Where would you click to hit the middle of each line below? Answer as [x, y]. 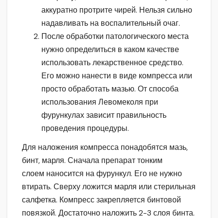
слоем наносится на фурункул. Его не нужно [102, 174]
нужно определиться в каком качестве [110, 49]
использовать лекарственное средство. [112, 62]
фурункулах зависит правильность [104, 115]
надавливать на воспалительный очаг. [111, 23]
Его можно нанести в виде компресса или [117, 75]
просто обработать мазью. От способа [110, 89]
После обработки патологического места [115, 36]
